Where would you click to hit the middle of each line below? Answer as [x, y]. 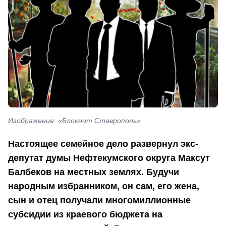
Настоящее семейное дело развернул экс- [103, 144]
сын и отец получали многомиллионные [99, 200]
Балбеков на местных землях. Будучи [94, 172]
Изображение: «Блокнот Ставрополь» [74, 121]
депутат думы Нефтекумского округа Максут [109, 158]
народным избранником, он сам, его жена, [104, 186]
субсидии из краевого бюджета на [85, 214]
